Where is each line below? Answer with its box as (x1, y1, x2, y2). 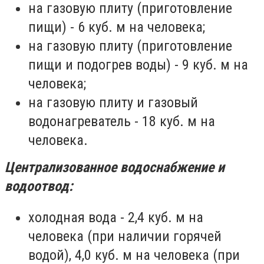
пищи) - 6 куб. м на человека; (28, 18, 205, 35)
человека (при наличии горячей (28, 228, 222, 245)
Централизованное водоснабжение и (5, 159, 225, 176)
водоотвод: (5, 177, 73, 194)
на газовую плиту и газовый (28, 94, 198, 111)
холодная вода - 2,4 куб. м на (28, 209, 203, 226)
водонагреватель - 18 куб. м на (28, 113, 215, 130)
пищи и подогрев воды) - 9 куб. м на (28, 56, 248, 73)
